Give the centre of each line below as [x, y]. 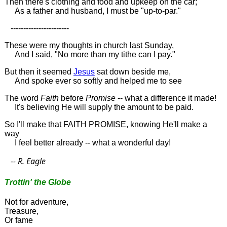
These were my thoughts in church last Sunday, [89, 46]
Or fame [18, 220]
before [72, 98]
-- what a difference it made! [166, 98]
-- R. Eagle [25, 161]
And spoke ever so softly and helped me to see [93, 81]
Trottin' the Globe [37, 182]
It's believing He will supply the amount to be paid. [99, 107]
